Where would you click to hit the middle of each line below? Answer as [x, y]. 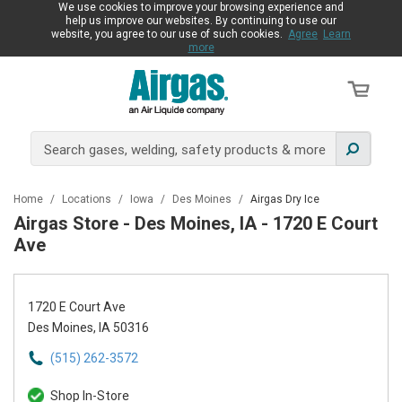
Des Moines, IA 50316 [88, 328]
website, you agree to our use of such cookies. [170, 34]
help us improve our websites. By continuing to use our [201, 21]
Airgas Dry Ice [285, 199]
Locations [88, 199]
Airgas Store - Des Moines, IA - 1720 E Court [196, 223]
